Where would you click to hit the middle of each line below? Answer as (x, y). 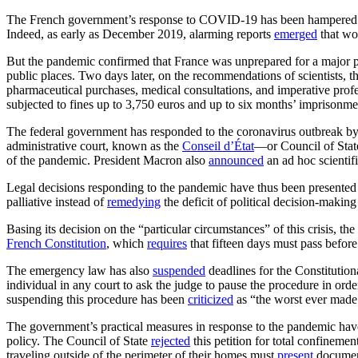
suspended (179, 270)
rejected (171, 340)
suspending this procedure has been (97, 299)
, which (127, 243)
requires (167, 243)
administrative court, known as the (94, 145)
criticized (211, 299)
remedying (134, 201)
